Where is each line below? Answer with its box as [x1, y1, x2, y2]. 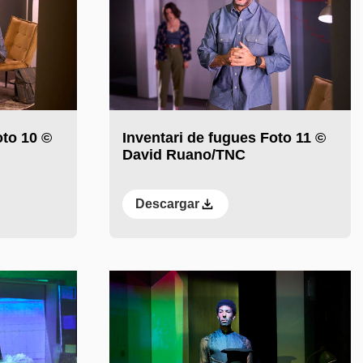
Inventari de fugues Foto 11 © [122, 130, 326, 147]
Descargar [135, 197, 199, 211]
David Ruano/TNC [122, 147, 246, 164]
